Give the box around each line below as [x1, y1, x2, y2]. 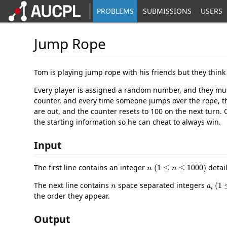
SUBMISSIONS [143, 6, 192, 16]
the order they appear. [34, 191, 110, 201]
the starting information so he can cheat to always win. [34, 117, 221, 127]
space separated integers [116, 180, 207, 191]
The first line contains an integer [34, 163, 147, 173]
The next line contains [34, 180, 111, 191]
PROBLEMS [97, 6, 134, 16]
